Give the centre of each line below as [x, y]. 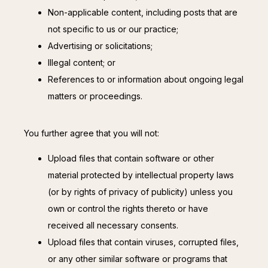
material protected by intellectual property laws [141, 175]
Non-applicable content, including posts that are [143, 13]
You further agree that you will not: [92, 133]
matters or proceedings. [95, 96]
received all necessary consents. [113, 226]
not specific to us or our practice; [113, 29]
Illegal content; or [82, 63]
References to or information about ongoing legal [146, 80]
